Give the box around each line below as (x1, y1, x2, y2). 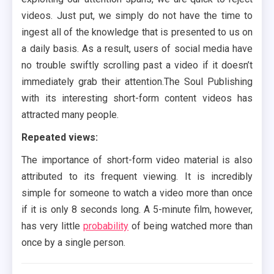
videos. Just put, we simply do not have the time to (21, 10, 253, 22)
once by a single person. (21, 237, 126, 249)
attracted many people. (21, 109, 119, 121)
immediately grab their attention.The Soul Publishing (21, 76, 253, 88)
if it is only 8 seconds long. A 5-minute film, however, (21, 204, 253, 216)
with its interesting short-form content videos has (21, 92, 253, 105)
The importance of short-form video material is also (21, 154, 253, 166)
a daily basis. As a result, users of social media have (21, 43, 253, 55)
